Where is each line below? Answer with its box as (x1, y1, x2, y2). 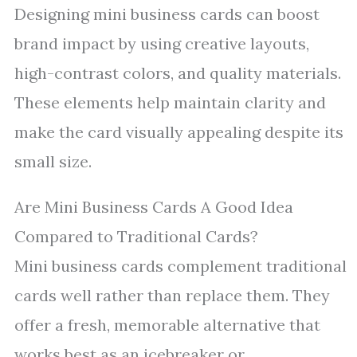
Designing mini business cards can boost (14, 4, 320, 24)
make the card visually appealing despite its (14, 122, 343, 142)
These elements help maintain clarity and (14, 92, 326, 112)
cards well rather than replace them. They (14, 285, 330, 305)
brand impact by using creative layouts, (14, 33, 309, 53)
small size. (14, 151, 92, 171)
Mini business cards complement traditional (14, 256, 347, 276)
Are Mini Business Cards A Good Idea (14, 197, 293, 217)
